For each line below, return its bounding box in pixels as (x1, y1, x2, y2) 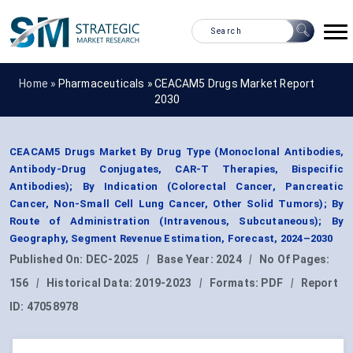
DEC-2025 (85, 253, 139, 266)
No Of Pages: (259, 253, 330, 266)
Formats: (209, 277, 262, 290)
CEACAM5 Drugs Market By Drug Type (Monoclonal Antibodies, (9, 146, 344, 158)
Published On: (9, 253, 86, 266)
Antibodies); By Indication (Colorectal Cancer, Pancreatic (9, 180, 344, 193)
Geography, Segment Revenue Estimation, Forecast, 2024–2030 (9, 232, 333, 245)
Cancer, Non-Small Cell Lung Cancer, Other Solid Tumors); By (9, 198, 344, 210)
